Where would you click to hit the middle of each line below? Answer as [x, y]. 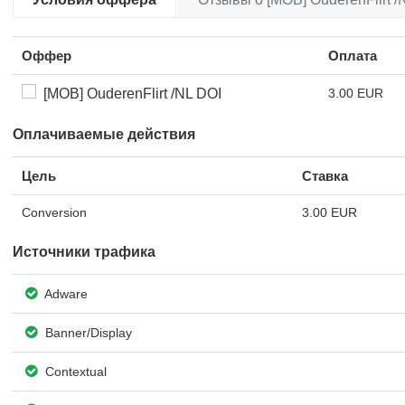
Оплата [353, 56]
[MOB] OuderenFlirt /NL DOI [129, 94]
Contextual [75, 372]
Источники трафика [84, 252]
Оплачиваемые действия [104, 134]
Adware [65, 294]
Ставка [325, 176]
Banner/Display [87, 333]
